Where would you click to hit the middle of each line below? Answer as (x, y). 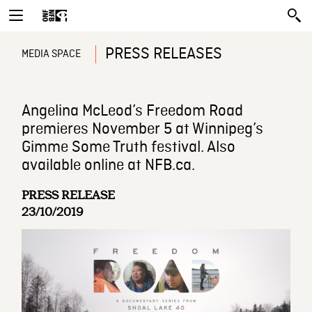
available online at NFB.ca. (109, 166)
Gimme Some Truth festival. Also (129, 148)
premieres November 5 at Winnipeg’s (143, 130)
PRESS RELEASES (164, 54)
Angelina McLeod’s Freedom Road (133, 111)
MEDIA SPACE (52, 54)
